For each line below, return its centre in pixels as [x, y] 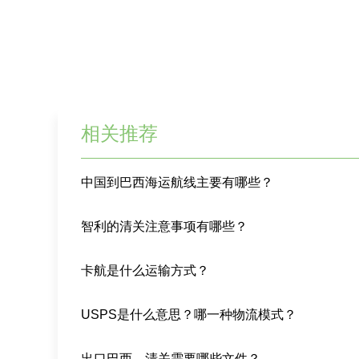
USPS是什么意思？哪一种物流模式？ [189, 315]
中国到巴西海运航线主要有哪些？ [177, 183]
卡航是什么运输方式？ [145, 271]
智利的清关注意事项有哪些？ [165, 227]
